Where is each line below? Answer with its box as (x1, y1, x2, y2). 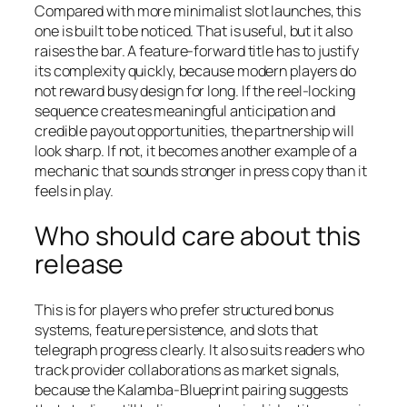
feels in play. (35, 180, 114, 201)
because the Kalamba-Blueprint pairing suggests (35, 379, 349, 400)
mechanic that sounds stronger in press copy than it (35, 160, 367, 181)
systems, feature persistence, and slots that (35, 319, 318, 340)
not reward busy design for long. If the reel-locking (35, 80, 355, 101)
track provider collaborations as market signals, (35, 359, 341, 380)
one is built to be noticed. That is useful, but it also (35, 20, 352, 41)
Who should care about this (35, 218, 362, 254)
